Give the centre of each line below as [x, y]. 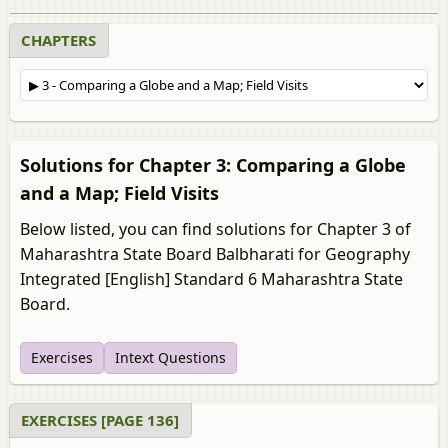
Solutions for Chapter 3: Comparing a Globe [213, 165]
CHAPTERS [58, 40]
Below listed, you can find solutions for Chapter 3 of [215, 229]
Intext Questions [170, 357]
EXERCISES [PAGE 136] [100, 420]
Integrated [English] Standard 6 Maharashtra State [211, 279]
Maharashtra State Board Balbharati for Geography [215, 254]
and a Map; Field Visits [119, 193]
